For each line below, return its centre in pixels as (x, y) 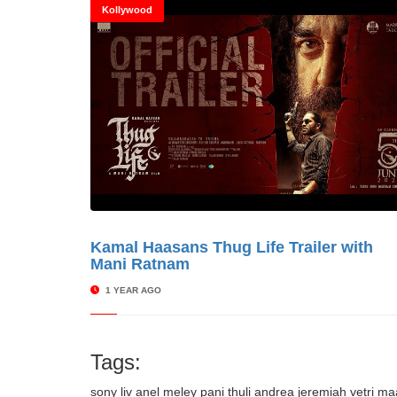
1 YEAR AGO (132, 290)
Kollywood (127, 10)
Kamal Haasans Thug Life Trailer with (232, 247)
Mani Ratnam (140, 264)
